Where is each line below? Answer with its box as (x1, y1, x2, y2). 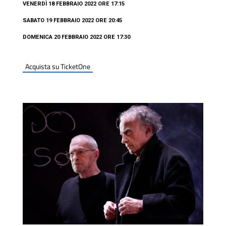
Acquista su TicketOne (25, 61, 90, 72)
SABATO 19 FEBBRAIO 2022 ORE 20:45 (22, 17, 122, 24)
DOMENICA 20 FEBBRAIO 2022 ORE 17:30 (22, 34, 130, 40)
